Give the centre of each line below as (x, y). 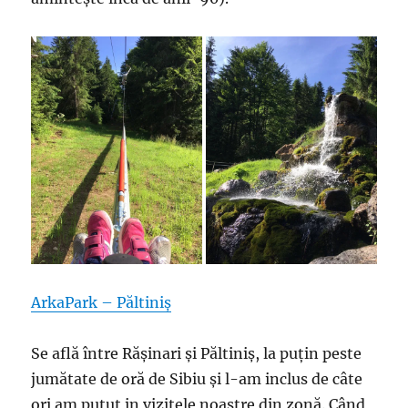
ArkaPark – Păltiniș (102, 303)
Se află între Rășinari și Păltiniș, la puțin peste (197, 354)
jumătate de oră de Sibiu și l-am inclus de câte (197, 379)
